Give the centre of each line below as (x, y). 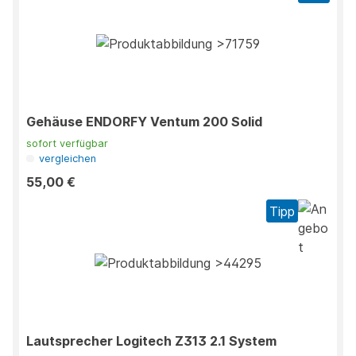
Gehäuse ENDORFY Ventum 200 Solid (144, 122)
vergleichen (68, 159)
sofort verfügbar (67, 144)
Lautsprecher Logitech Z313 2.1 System (151, 341)
